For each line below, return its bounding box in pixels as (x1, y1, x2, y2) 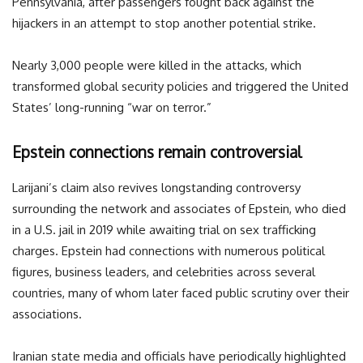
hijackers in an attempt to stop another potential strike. (12, 15, 316, 31)
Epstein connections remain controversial (12, 141, 301, 161)
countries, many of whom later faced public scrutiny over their (12, 284, 349, 301)
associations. (12, 305, 82, 322)
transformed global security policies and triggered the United (12, 78, 348, 94)
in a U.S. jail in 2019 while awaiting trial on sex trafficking (12, 221, 316, 237)
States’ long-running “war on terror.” (12, 99, 211, 115)
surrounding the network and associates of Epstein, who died (12, 200, 346, 216)
